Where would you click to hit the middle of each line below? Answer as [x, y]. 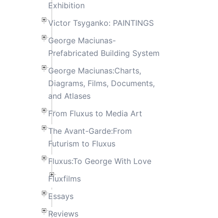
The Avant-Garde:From [90, 131]
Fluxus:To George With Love [100, 161]
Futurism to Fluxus [82, 143]
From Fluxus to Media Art [95, 113]
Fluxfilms [64, 178]
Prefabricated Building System [104, 53]
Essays [61, 196]
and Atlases [69, 96]
